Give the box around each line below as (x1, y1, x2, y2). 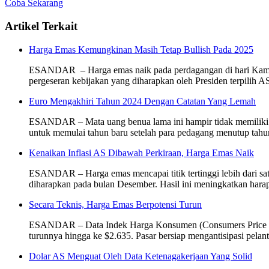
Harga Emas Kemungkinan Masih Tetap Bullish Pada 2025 (29, 44, 253, 55)
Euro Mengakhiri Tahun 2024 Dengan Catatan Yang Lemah (29, 95, 256, 106)
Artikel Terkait (5, 20, 77, 33)
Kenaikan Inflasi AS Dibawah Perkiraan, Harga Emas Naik (29, 147, 254, 158)
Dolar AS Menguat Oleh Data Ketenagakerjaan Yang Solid (29, 250, 252, 261)
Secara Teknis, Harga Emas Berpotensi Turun (29, 199, 202, 210)
